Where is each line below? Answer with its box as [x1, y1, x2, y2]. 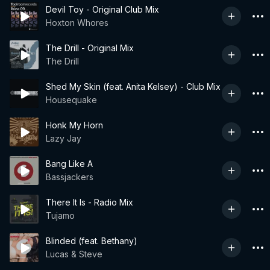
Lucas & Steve [46, 249, 102, 259]
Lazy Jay [46, 133, 81, 143]
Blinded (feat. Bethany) [46, 236, 137, 246]
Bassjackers [46, 172, 93, 182]
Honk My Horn [46, 120, 103, 130]
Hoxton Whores [46, 17, 108, 28]
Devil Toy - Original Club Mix [46, 4, 159, 14]
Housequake [46, 95, 97, 105]
